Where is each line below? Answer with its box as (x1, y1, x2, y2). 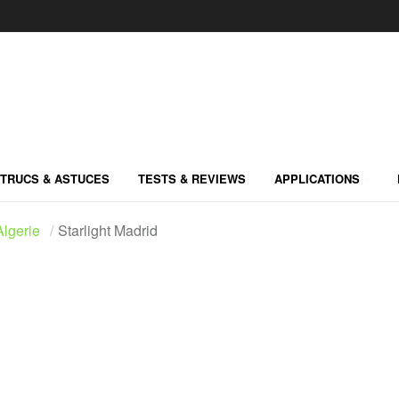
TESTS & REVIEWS (138, 169, 246, 187)
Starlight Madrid (58, 220, 158, 240)
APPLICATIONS (274, 169, 360, 187)
